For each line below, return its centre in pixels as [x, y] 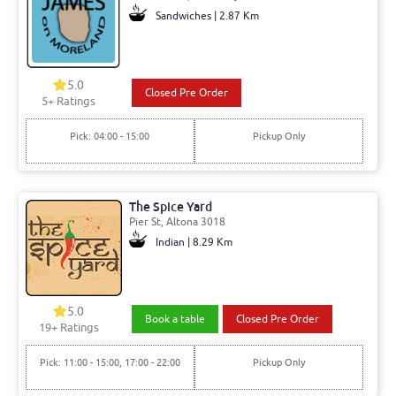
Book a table [175, 320]
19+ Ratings [69, 328]
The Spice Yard [170, 206]
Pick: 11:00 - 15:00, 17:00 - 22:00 [110, 363]
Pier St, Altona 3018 [177, 221]
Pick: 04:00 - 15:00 [110, 137]
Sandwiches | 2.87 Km [207, 15]
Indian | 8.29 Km [194, 242]
